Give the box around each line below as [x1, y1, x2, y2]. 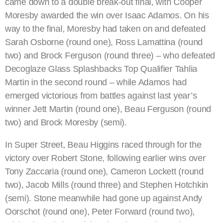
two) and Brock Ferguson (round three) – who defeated [5, 51, 215, 61]
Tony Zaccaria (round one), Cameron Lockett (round [5, 166, 204, 177]
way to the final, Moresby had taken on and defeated [5, 24, 206, 34]
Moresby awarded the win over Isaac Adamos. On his [5, 10, 209, 21]
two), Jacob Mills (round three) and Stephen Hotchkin [5, 180, 208, 190]
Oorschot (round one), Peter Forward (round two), [5, 207, 195, 217]
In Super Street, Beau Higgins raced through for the [5, 140, 202, 150]
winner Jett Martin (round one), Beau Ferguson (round [5, 104, 211, 114]
